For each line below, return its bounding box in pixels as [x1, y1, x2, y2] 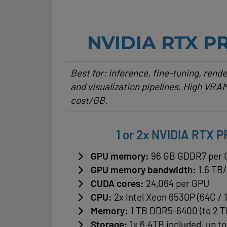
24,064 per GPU [145, 177, 209, 189]
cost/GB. [70, 94, 107, 106]
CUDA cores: [90, 177, 146, 189]
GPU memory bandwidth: [90, 164, 198, 175]
